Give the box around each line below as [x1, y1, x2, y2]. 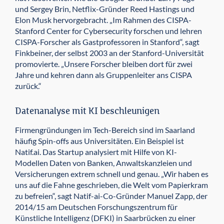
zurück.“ [15, 81, 41, 91]
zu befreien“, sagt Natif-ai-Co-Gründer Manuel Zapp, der [15, 191, 207, 201]
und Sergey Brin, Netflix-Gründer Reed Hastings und [15, 4, 194, 14]
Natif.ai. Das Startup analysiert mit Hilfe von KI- [15, 147, 177, 157]
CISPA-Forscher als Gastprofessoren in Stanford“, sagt [15, 37, 199, 47]
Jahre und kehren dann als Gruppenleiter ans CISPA [15, 70, 192, 80]
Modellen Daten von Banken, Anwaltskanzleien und [15, 158, 192, 168]
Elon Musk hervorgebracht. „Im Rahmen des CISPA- [15, 15, 191, 25]
